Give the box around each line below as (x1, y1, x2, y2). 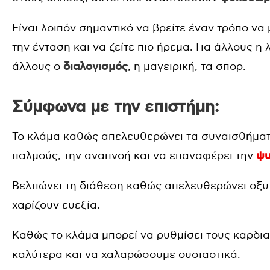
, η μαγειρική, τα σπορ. (128, 60, 246, 74)
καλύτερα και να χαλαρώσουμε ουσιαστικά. (12, 248, 240, 262)
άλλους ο (12, 60, 63, 74)
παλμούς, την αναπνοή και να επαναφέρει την (12, 149, 256, 163)
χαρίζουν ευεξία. (12, 199, 100, 212)
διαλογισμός (63, 60, 128, 74)
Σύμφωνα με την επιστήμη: (12, 97, 219, 118)
